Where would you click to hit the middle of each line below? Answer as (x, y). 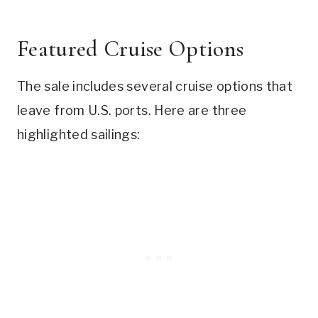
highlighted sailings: (79, 135)
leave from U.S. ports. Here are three (132, 111)
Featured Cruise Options (131, 49)
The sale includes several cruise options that (155, 87)
